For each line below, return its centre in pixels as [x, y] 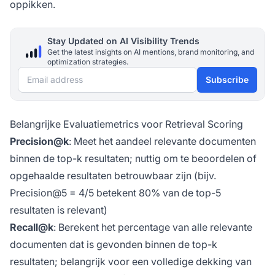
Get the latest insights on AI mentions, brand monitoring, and [151, 52]
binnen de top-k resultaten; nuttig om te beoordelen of [133, 159]
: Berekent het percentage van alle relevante [153, 227]
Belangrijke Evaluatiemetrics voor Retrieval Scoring [126, 124]
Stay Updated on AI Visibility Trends [123, 41]
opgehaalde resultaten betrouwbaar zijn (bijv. [113, 176]
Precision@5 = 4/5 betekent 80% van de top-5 [115, 193]
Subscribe [227, 80]
